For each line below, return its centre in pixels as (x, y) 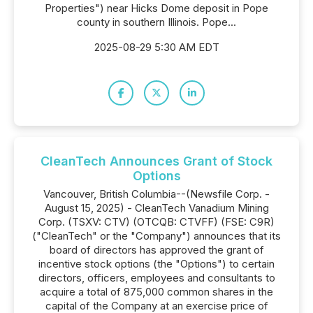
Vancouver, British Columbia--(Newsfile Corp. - (156, 194)
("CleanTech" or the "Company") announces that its (156, 236)
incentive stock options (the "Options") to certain (156, 264)
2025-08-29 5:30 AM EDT (156, 47)
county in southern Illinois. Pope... (156, 22)
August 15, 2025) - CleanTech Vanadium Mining (156, 208)
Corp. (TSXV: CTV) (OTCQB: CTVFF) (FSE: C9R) (156, 222)
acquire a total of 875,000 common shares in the (156, 292)
